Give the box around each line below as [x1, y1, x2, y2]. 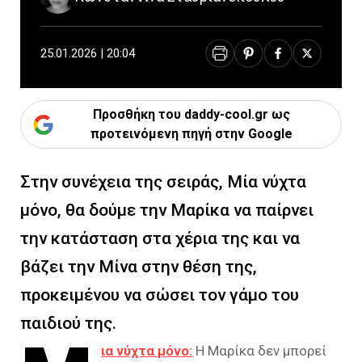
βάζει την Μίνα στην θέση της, [20, 257, 257, 276]
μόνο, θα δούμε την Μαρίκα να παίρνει [20, 200, 314, 220]
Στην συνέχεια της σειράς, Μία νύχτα [20, 172, 306, 192]
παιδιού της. [20, 314, 116, 333]
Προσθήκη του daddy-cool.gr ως [92, 107, 290, 122]
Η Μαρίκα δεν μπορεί [192, 343, 327, 359]
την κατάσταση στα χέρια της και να [20, 229, 300, 248]
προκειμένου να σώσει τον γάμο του [20, 285, 299, 305]
